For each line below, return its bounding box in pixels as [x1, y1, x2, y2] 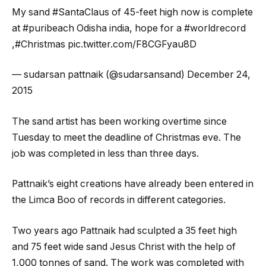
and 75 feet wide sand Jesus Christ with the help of [12, 241, 236, 253]
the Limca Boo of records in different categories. [12, 194, 226, 206]
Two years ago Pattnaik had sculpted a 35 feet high [12, 225, 237, 237]
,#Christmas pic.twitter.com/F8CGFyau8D [12, 38, 197, 50]
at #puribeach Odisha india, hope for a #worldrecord [12, 22, 246, 34]
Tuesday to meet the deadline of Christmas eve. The [12, 131, 241, 143]
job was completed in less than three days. [12, 147, 199, 159]
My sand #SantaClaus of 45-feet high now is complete [12, 6, 253, 18]
